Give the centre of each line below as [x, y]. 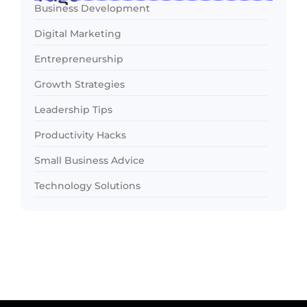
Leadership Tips [73, 109]
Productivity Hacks [80, 135]
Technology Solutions [87, 185]
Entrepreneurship [79, 59]
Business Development [92, 8]
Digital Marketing [78, 33]
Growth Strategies [79, 84]
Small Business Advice [89, 160]
